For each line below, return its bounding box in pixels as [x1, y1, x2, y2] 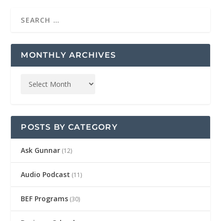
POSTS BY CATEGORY [21, 122, 118, 132]
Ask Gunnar [21, 145, 61, 155]
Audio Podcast [21, 169, 71, 179]
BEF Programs [21, 193, 69, 203]
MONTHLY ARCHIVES [21, 50, 116, 60]
